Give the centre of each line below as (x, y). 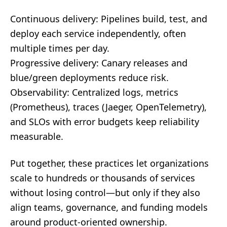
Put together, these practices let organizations (109, 163)
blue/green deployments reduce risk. (89, 78)
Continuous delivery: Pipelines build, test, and (109, 19)
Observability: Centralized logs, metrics (94, 92)
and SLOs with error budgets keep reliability (105, 122)
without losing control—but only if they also (105, 193)
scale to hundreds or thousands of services (103, 178)
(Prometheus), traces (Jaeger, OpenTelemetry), (108, 107)
